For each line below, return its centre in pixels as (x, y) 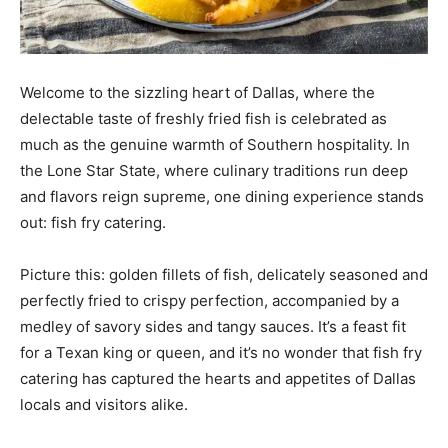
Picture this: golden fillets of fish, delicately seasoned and (224, 274)
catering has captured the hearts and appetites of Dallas (218, 378)
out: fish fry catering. (95, 222)
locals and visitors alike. (104, 404)
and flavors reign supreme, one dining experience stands (222, 196)
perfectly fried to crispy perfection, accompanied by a (209, 300)
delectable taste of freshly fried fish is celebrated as (203, 118)
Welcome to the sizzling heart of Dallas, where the (197, 92)
